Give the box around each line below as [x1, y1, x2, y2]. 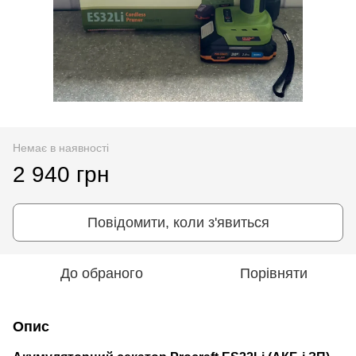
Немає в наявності [13, 141, 109, 154]
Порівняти [239, 265, 308, 281]
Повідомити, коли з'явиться [87, 214, 269, 230]
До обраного [60, 265, 143, 281]
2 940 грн [13, 161, 109, 187]
